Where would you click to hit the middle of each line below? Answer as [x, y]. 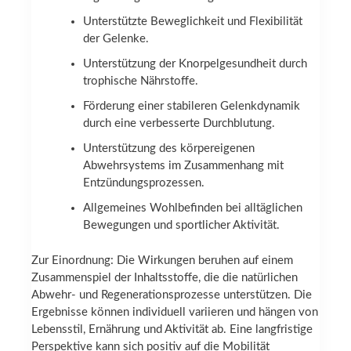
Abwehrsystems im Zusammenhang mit [184, 165]
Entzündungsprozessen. [144, 183]
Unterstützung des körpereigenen [169, 148]
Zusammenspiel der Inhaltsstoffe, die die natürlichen [165, 277]
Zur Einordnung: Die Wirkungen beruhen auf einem [162, 260]
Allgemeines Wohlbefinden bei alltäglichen [193, 208]
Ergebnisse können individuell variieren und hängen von [175, 312]
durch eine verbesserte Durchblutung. [179, 123]
